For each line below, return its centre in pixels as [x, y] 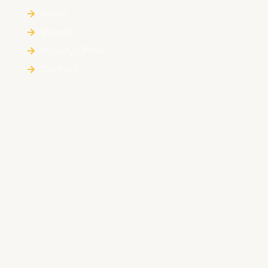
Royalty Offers [72, 51]
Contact [59, 69]
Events [57, 32]
